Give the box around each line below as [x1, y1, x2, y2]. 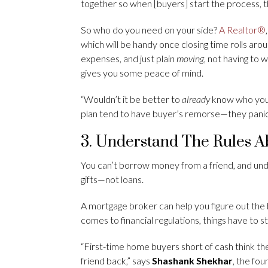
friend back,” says [81, 254, 152, 266]
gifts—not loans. [81, 173, 144, 185]
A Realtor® [219, 23, 266, 35]
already [182, 93, 210, 105]
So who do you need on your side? [81, 23, 219, 35]
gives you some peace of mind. [81, 66, 203, 78]
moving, [176, 52, 208, 64]
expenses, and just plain [81, 52, 176, 64]
